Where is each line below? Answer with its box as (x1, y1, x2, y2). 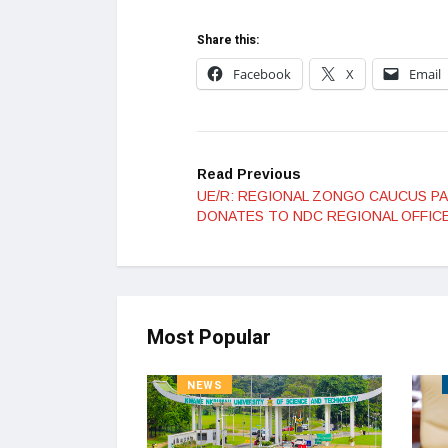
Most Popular (147, 323, 271, 353)
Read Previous (197, 166, 301, 183)
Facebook (233, 65, 291, 84)
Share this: (197, 31, 259, 50)
